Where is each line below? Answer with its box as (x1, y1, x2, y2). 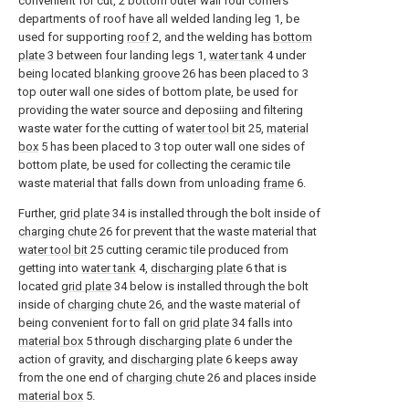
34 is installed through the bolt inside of (110, 206, 320, 220)
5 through (83, 334, 139, 348)
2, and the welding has (150, 30, 273, 44)
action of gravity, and (18, 352, 131, 366)
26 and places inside (204, 371, 316, 384)
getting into (18, 261, 81, 275)
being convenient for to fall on (18, 316, 179, 330)
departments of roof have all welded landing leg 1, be (18, 12, 299, 26)
